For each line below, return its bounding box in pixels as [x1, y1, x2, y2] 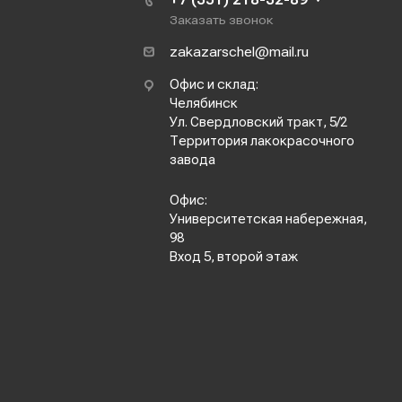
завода [170, 153, 215, 168]
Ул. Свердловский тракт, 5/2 [170, 115, 347, 130]
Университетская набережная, [170, 212, 367, 227]
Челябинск [170, 96, 238, 111]
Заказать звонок [170, 13, 273, 28]
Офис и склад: [170, 77, 258, 92]
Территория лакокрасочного [170, 134, 354, 149]
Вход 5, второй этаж [170, 249, 298, 265]
